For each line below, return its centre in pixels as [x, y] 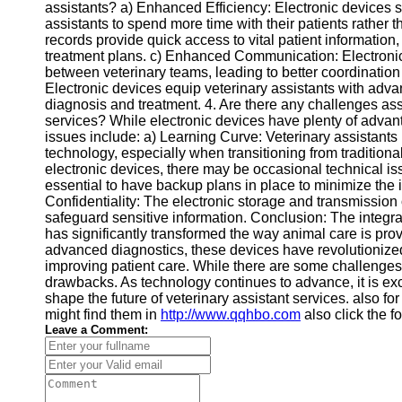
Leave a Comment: [96, 330]
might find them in [103, 315]
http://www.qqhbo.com [231, 315]
